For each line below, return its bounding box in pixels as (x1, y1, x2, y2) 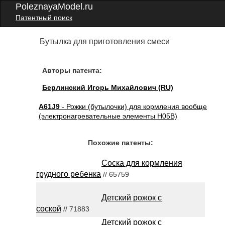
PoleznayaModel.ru (16, 2, 93, 12)
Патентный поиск (16, 14, 72, 22)
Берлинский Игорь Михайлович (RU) (42, 83, 174, 91)
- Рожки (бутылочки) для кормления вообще (60, 102, 207, 110)
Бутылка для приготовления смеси (40, 37, 170, 46)
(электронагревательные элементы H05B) (39, 112, 177, 120)
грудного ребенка (36, 170, 101, 178)
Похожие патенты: (88, 139, 153, 147)
